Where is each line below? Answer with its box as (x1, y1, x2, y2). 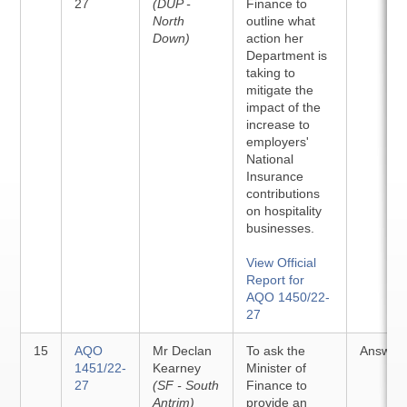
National (246, 152, 294, 166)
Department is (246, 48, 328, 63)
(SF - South (153, 378, 220, 392)
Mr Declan (153, 343, 213, 358)
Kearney (153, 361, 202, 375)
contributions (246, 186, 321, 201)
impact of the (246, 100, 322, 114)
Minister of (246, 361, 307, 375)
